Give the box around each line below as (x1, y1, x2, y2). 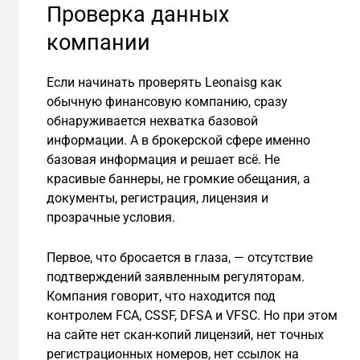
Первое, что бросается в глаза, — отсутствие (46, 249, 313, 265)
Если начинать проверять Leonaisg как (46, 75, 282, 91)
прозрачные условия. (46, 210, 175, 226)
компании (46, 30, 150, 56)
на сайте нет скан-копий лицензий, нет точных (46, 326, 324, 342)
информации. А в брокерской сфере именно (46, 133, 310, 149)
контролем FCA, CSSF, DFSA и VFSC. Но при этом (46, 307, 337, 323)
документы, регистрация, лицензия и (46, 190, 268, 207)
